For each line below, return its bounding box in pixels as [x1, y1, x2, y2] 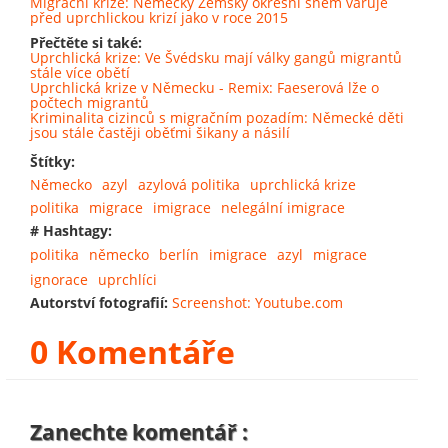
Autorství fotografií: [30, 293, 172, 313]
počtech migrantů [30, 92, 149, 112]
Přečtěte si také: [30, 32, 146, 52]
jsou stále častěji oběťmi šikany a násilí [30, 122, 290, 142]
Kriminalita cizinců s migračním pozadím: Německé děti [30, 107, 404, 127]
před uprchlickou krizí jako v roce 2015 [30, 7, 288, 27]
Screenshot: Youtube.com [172, 293, 343, 313]
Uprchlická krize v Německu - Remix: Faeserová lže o [30, 77, 379, 97]
